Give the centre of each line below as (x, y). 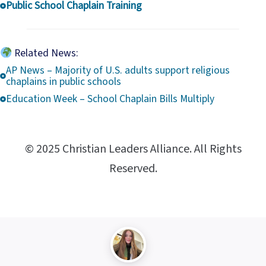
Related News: (45, 53)
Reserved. (133, 169)
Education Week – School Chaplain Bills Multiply (110, 99)
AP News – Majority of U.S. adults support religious (118, 71)
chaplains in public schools (64, 82)
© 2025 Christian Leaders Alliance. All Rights (133, 149)
